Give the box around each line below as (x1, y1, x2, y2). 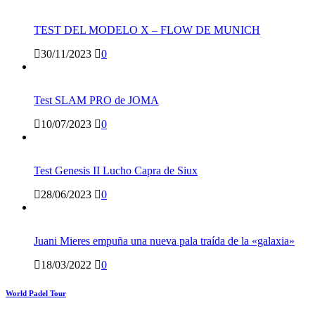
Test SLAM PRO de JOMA (34, 94, 159, 107)
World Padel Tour (6, 289, 66, 298)
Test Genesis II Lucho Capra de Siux (34, 165, 198, 177)
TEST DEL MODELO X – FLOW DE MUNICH (34, 24, 260, 37)
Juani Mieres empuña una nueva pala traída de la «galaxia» (34, 235, 295, 247)
